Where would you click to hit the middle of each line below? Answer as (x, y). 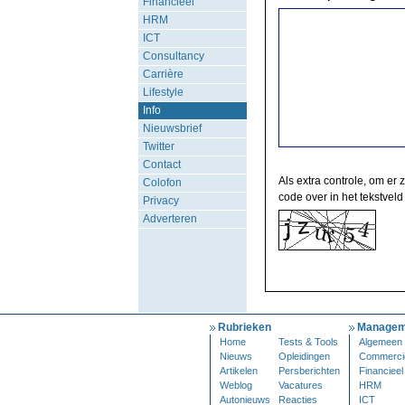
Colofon (162, 183)
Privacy (160, 201)
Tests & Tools (308, 342)
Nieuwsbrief (172, 128)
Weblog (236, 385)
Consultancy (173, 56)
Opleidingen (304, 356)
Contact (161, 165)
